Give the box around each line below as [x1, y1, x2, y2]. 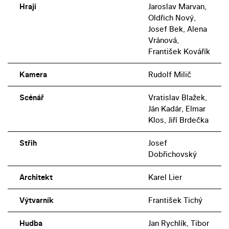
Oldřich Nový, [148, 12, 196, 24]
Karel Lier [148, 172, 182, 183]
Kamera [19, 69, 47, 80]
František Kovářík [148, 46, 210, 57]
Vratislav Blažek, [148, 92, 207, 103]
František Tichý [148, 195, 202, 206]
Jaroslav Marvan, [148, 1, 207, 12]
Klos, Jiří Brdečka [148, 114, 209, 126]
